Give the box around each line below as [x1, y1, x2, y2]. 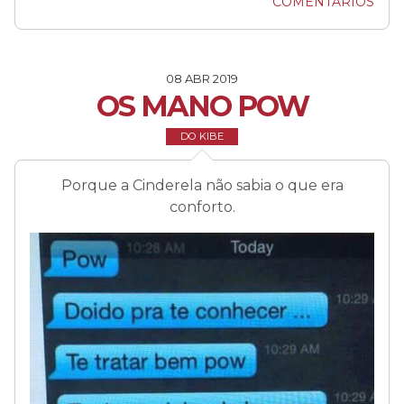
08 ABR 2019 [166, 70, 238, 86]
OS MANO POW [96, 87, 308, 124]
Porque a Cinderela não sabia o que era [60, 176, 344, 194]
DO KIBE [180, 129, 224, 142]
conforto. [169, 197, 235, 216]
